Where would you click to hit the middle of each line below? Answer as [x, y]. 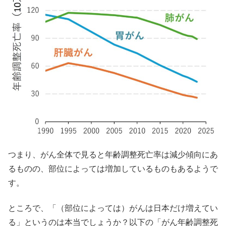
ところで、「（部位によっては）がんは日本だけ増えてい [113, 208]
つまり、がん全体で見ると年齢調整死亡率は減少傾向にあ [113, 155]
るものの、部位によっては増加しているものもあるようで [113, 169]
